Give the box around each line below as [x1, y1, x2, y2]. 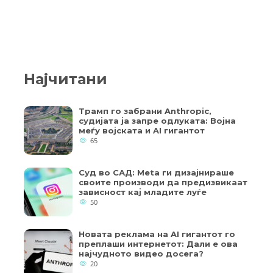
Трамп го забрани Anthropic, [79, 106, 211, 116]
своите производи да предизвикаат [79, 177, 247, 187]
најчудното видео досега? [79, 249, 204, 258]
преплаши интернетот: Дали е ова [79, 239, 238, 249]
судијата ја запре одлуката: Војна [79, 116, 236, 126]
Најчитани [24, 70, 107, 88]
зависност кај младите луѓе [79, 187, 207, 197]
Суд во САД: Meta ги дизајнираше [79, 168, 234, 177]
